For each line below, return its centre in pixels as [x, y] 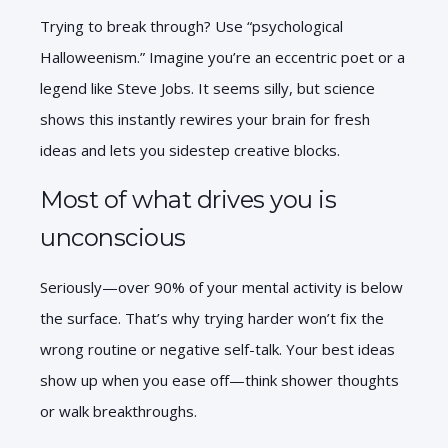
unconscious [113, 237]
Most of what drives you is [188, 199]
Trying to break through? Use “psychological [191, 25]
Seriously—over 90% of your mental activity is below [221, 286]
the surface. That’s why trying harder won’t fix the [212, 317]
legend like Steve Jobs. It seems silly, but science [207, 87]
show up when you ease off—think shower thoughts [219, 379]
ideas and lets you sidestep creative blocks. [190, 149]
